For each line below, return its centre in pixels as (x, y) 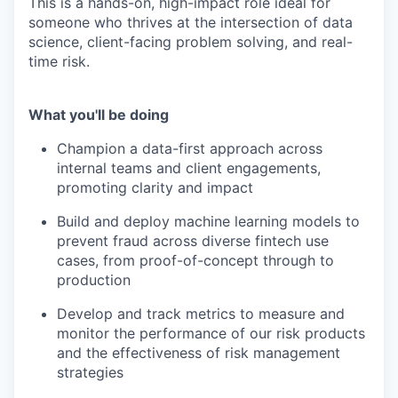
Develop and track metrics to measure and (201, 314)
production (94, 280)
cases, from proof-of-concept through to (195, 260)
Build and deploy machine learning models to (208, 221)
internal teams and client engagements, (189, 168)
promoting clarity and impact (155, 187)
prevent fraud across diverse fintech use (193, 241)
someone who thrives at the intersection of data (191, 22)
